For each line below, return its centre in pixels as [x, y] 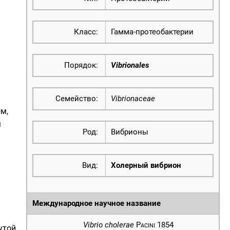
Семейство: [78, 99]
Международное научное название [97, 203]
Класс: [87, 32]
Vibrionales [130, 65]
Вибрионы [130, 132]
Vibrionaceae [133, 99]
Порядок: [82, 65]
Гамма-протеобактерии [152, 32]
